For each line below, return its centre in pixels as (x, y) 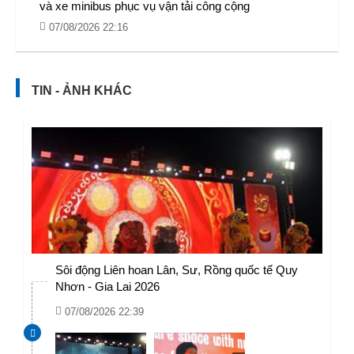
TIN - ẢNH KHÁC (82, 90)
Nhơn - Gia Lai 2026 (107, 286)
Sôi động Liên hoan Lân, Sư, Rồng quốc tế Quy (177, 270)
